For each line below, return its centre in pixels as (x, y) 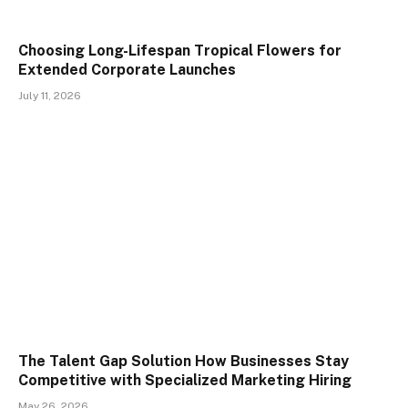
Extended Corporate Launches (127, 70)
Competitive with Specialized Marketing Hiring (185, 380)
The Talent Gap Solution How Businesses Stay (184, 361)
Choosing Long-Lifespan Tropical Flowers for (180, 51)
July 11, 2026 (50, 96)
